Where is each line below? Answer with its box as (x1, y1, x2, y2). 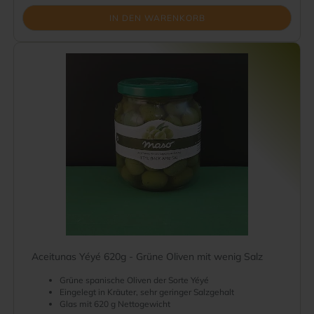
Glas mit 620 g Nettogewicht (60, 299, 170, 309)
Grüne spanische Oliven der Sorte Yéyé (60, 275, 209, 285)
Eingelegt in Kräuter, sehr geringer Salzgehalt (60, 287, 234, 297)
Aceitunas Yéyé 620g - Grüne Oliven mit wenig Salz (32, 250, 263, 263)
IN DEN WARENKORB (109, 13, 205, 23)
